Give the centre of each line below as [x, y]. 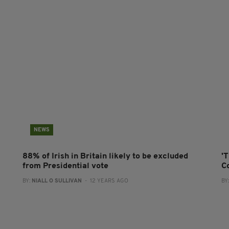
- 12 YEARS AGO [105, 181]
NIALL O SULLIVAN [56, 181]
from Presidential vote [65, 166]
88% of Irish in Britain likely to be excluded [105, 157]
